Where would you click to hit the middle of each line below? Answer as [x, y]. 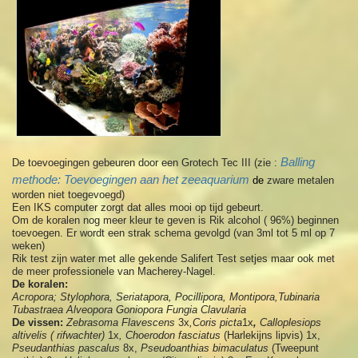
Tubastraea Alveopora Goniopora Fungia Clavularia [131, 310]
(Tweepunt [294, 348]
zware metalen [301, 181]
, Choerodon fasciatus [170, 336]
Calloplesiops [291, 323]
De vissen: [40, 323]
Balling [298, 162]
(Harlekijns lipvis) [262, 336]
